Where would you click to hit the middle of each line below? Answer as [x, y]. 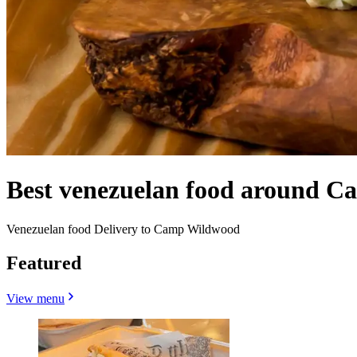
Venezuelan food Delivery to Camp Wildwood [123, 229]
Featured [44, 263]
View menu [35, 298]
